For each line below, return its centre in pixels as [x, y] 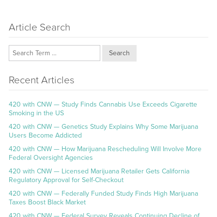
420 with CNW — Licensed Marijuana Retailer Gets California [99, 171]
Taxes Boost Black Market [47, 202]
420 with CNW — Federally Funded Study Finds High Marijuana [103, 194]
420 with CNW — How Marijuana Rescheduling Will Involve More [105, 149]
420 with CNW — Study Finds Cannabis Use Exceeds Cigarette [103, 105]
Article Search [39, 28]
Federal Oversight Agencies [51, 158]
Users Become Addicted [45, 136]
